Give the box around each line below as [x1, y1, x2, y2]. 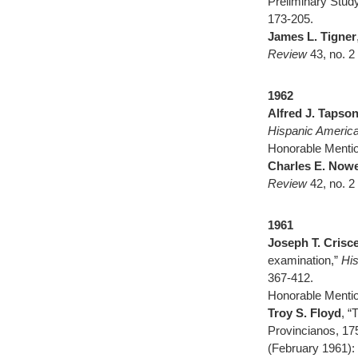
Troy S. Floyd [268, 306, 341, 320]
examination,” [268, 253, 341, 267]
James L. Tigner [268, 30, 356, 43]
